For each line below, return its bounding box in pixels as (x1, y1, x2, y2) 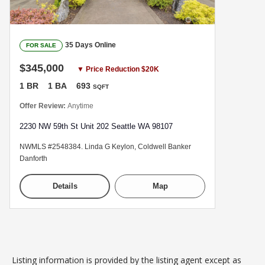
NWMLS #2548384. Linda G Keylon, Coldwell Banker (20, 142, 191, 151)
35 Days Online (65, 40, 116, 49)
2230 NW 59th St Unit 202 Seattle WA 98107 (20, 121, 173, 131)
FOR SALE (26, 41, 56, 49)
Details (52, 181, 77, 190)
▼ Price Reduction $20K (77, 64, 159, 73)
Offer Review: (20, 101, 67, 110)
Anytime (67, 101, 93, 110)
